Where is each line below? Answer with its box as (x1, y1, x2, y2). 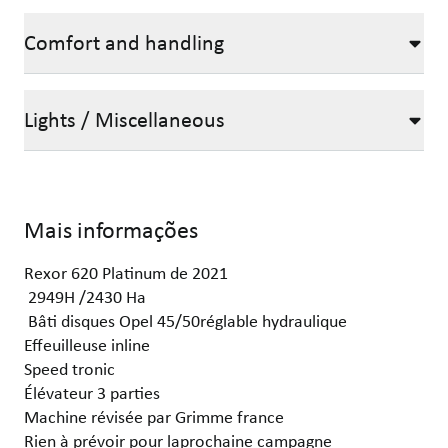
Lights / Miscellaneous (24, 106, 225, 133)
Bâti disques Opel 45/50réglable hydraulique (24, 309, 347, 332)
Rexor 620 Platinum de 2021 (24, 261, 228, 284)
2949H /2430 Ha (24, 285, 146, 308)
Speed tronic (24, 357, 115, 380)
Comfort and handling (24, 29, 224, 56)
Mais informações (24, 215, 198, 245)
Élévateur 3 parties (24, 381, 160, 404)
